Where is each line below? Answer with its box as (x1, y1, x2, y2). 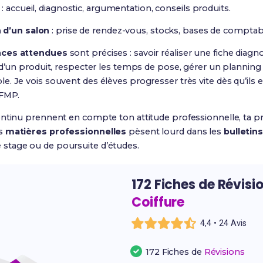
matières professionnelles (5, 126, 127, 137)
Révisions (204, 247, 245, 257)
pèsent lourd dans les (126, 126, 224, 137)
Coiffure (131, 193, 185, 211)
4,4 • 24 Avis (200, 218, 247, 228)
